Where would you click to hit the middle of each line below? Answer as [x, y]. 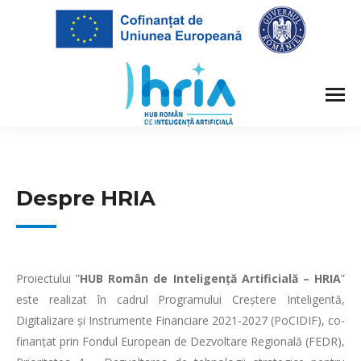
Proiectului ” [48, 278]
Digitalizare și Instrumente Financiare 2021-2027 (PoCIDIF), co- [180, 320]
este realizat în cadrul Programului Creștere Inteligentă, [180, 299]
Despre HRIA [86, 198]
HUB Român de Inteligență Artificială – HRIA [211, 278]
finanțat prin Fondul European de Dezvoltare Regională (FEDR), [180, 341]
